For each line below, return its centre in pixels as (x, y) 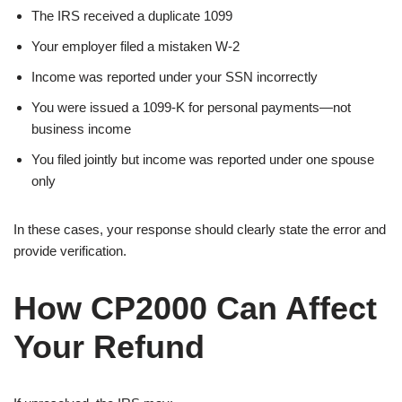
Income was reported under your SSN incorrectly (175, 76)
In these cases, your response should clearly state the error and (200, 229)
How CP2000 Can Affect (195, 308)
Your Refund (109, 346)
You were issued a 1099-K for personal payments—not (191, 107)
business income (81, 128)
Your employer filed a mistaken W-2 (135, 46)
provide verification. (70, 250)
